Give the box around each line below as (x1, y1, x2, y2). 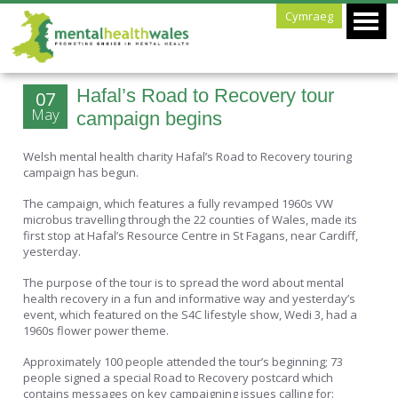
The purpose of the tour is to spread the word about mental (23, 274, 345, 291)
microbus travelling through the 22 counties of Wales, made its (23, 211, 358, 227)
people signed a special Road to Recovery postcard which (23, 369, 334, 386)
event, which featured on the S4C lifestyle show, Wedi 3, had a (23, 306, 358, 322)
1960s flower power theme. (23, 322, 170, 338)
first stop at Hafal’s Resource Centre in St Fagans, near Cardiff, (23, 227, 359, 243)
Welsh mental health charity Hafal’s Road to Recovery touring (23, 148, 353, 164)
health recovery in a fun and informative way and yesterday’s (23, 290, 356, 306)
